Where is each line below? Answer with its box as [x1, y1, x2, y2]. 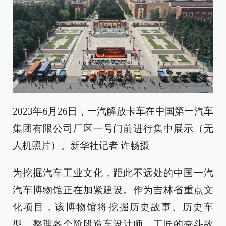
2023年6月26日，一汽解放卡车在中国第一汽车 [13, 105, 213, 117]
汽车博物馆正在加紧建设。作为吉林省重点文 [13, 184, 213, 195]
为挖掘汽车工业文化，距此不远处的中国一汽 [13, 167, 213, 178]
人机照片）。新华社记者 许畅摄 [13, 140, 149, 151]
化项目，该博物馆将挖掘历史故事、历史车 [13, 201, 213, 212]
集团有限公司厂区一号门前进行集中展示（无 [13, 123, 213, 134]
